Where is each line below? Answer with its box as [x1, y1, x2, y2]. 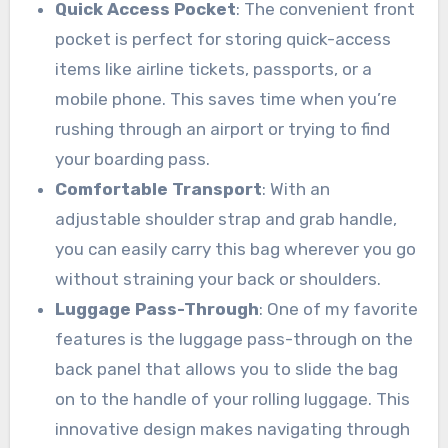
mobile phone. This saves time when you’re [55, 89, 398, 110]
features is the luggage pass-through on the [55, 329, 414, 350]
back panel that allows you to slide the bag [55, 359, 399, 380]
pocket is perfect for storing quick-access [55, 29, 392, 50]
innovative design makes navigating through [55, 419, 411, 440]
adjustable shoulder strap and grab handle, [55, 209, 398, 230]
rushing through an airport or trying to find [55, 119, 391, 140]
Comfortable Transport [55, 179, 263, 200]
